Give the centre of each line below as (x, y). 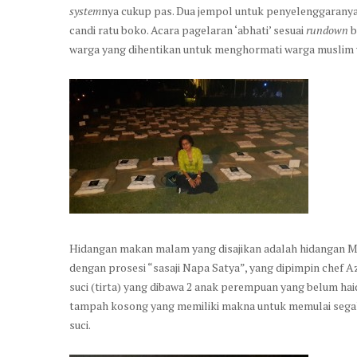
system (85, 10)
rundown (327, 29)
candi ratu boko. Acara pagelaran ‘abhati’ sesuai (188, 29)
